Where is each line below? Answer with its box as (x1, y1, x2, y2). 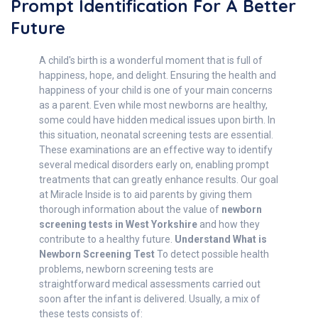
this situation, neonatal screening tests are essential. (39, 129, 273, 141)
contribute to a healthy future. (39, 234, 175, 245)
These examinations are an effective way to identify (39, 144, 273, 155)
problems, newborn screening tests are (39, 263, 214, 275)
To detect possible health (155, 248, 269, 260)
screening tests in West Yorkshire (39, 219, 197, 230)
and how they (197, 219, 260, 230)
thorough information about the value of (39, 204, 221, 215)
